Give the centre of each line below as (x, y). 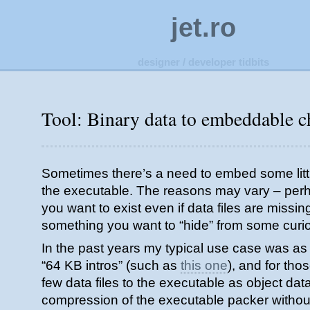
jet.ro (203, 27)
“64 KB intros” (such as (111, 265)
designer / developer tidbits (203, 62)
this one (204, 265)
